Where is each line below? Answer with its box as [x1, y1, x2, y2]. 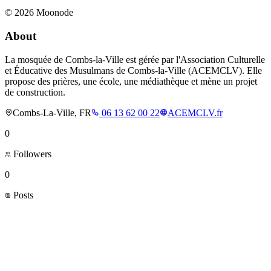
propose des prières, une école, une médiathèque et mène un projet [5, 76, 257, 87]
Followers [11, 148, 51, 159]
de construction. [5, 87, 65, 97]
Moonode [34, 7, 73, 18]
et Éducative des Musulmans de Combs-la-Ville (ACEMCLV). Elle [5, 65, 262, 76]
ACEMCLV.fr [168, 107, 223, 118]
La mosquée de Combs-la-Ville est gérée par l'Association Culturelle [5, 54, 265, 65]
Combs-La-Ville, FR [13, 107, 91, 118]
